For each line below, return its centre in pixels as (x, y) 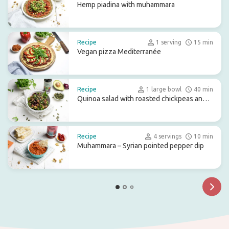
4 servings (167, 136)
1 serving (169, 42)
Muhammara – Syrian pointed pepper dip (141, 146)
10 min (203, 136)
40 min (203, 89)
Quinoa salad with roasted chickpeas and (142, 99)
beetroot (91, 109)
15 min (203, 42)
